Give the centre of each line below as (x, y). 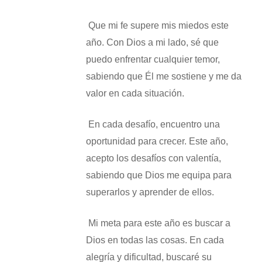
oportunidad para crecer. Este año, (157, 141)
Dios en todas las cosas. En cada (155, 240)
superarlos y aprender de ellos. (150, 192)
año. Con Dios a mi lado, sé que (152, 42)
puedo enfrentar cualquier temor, (153, 59)
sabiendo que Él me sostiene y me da (163, 76)
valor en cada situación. (135, 93)
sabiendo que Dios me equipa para (158, 175)
